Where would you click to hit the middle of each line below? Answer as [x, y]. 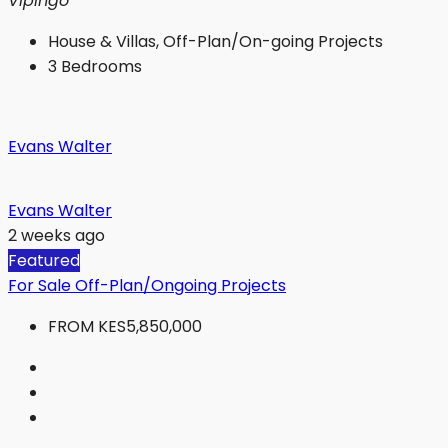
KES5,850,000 [150, 326]
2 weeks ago [56, 235]
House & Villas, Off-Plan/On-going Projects [215, 41]
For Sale [41, 285]
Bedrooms [101, 66]
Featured [44, 260]
